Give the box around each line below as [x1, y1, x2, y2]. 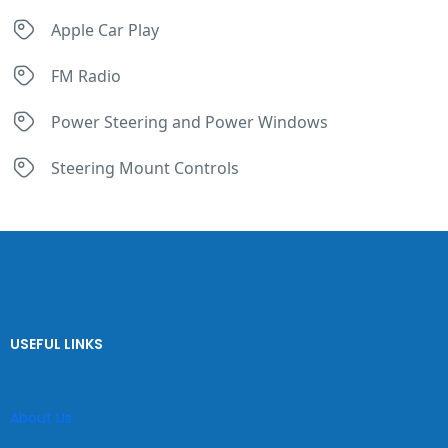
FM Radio [51, 65, 121, 87]
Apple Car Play [51, 19, 159, 41]
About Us [10, 408, 72, 428]
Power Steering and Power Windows [51, 111, 328, 133]
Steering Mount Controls [51, 157, 239, 179]
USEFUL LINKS [10, 334, 103, 354]
